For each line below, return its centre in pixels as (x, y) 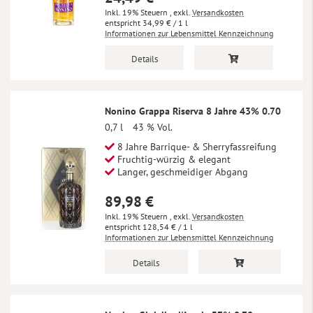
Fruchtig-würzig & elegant (173, 160)
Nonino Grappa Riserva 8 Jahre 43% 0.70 (193, 111)
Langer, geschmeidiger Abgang (181, 172)
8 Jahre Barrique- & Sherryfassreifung (196, 147)
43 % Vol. (153, 128)
